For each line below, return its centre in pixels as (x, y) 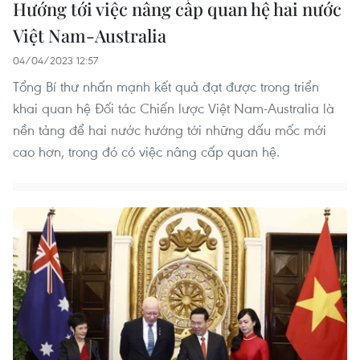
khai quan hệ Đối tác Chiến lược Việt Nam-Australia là (174, 108)
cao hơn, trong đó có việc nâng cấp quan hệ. (146, 151)
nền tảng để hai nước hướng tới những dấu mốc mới (170, 129)
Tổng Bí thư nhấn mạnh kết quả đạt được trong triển (166, 86)
